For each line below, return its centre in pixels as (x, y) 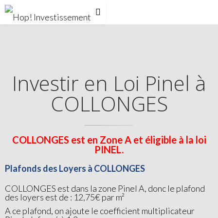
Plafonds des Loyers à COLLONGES (75, 168)
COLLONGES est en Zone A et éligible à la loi (109, 140)
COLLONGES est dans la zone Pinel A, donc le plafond (105, 188)
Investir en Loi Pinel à (109, 83)
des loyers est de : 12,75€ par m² (65, 197)
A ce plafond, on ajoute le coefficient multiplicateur (100, 211)
